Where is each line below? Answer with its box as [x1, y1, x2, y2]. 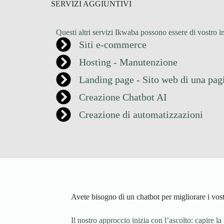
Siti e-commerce [78, 38, 146, 50]
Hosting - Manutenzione [78, 56, 177, 67]
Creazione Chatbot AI [78, 91, 167, 102]
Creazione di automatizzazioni [78, 108, 203, 120]
